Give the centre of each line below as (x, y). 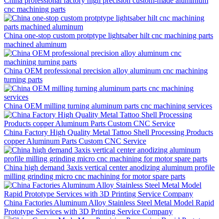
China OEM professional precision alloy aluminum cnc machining (106, 70)
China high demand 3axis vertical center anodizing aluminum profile (109, 167)
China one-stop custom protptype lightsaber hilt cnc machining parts (109, 35)
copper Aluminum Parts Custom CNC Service (75, 141)
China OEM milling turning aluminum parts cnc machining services (108, 106)
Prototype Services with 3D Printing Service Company (88, 211)
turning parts (23, 79)
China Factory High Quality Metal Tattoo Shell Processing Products (109, 132)
